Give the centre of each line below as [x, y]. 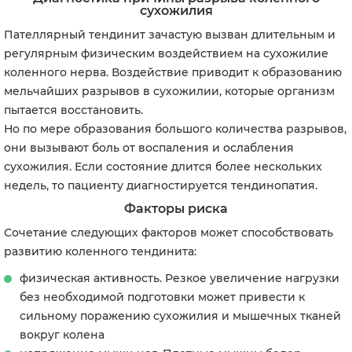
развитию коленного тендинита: [100, 251]
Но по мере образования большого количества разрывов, [175, 129]
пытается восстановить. [73, 110]
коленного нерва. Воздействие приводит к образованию [173, 72]
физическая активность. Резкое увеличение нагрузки [180, 278]
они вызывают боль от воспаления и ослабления [149, 148]
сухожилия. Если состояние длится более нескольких [163, 167]
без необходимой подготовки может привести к [162, 297]
